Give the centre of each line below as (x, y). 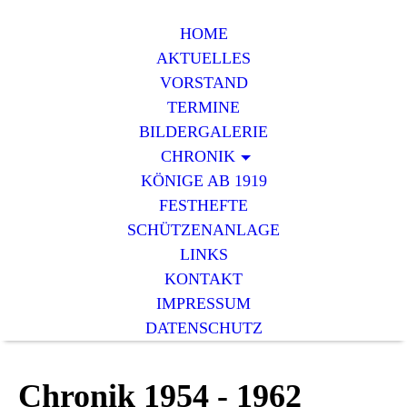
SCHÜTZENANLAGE (203, 230)
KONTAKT (203, 279)
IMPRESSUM (203, 303)
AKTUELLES (203, 58)
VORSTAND (203, 83)
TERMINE (203, 107)
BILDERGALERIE (203, 132)
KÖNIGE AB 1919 (203, 181)
